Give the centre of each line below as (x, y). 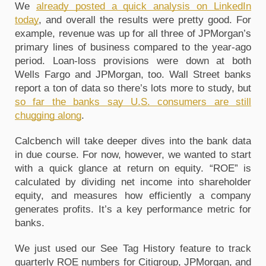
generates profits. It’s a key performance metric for (133, 209)
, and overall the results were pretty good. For (145, 20)
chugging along (48, 115)
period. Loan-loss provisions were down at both (133, 61)
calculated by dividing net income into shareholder (133, 182)
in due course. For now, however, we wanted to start (133, 154)
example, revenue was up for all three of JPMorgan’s (133, 33)
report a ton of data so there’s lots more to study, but (133, 88)
